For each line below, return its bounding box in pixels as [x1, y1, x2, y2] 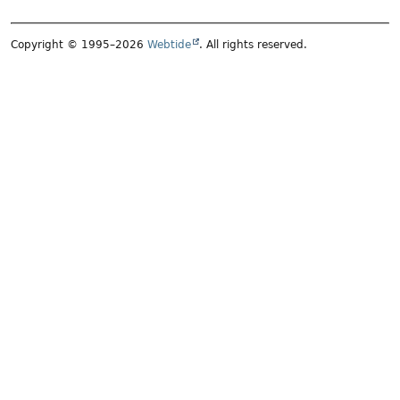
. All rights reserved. [199, 38, 307, 52]
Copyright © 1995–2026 [11, 38, 147, 52]
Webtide [147, 38, 191, 52]
